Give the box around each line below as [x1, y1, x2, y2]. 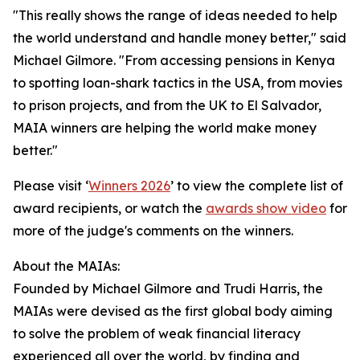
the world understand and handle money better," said [13, 30, 346, 47]
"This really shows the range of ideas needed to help [13, 7, 337, 24]
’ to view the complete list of [170, 178, 343, 194]
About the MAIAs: [13, 258, 120, 275]
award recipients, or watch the [13, 200, 206, 217]
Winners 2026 [88, 178, 170, 194]
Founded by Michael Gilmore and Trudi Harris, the [13, 280, 323, 297]
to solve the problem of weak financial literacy [13, 325, 301, 342]
